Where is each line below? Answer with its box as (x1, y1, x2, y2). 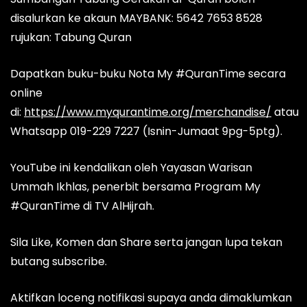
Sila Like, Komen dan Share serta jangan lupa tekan (10, 234, 282, 251)
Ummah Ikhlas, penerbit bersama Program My (10, 179, 260, 195)
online (10, 85, 42, 101)
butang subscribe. (10, 254, 107, 270)
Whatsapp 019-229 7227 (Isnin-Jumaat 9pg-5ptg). (10, 123, 282, 140)
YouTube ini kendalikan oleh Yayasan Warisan (10, 160, 252, 176)
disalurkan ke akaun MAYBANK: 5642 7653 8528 (10, 10, 262, 27)
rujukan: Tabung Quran (10, 29, 132, 46)
